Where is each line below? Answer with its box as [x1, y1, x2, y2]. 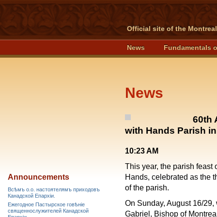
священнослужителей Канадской [8, 208, 89, 214]
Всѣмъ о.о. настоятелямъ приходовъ [8, 186, 100, 192]
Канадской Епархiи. [8, 193, 55, 199]
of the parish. [125, 184, 169, 192]
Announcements [8, 173, 69, 181]
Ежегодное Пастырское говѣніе [8, 201, 85, 207]
